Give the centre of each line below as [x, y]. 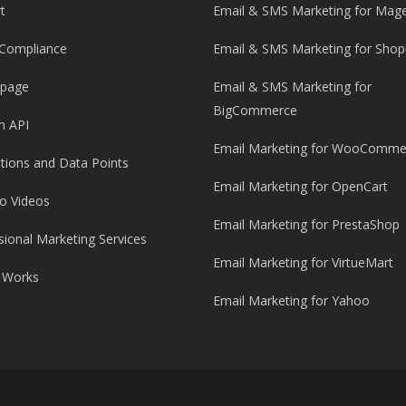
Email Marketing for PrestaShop [306, 224]
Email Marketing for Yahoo [291, 300]
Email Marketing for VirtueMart [303, 262]
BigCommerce [255, 110]
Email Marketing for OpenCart [300, 186]
